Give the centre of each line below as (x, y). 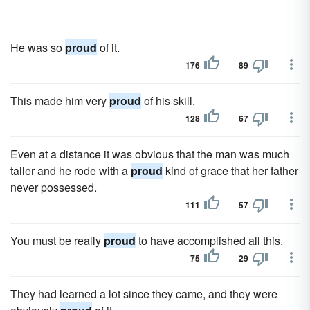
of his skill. (168, 101)
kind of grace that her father (230, 171)
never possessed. (54, 187)
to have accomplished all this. (209, 240)
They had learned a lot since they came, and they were (144, 294)
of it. (108, 47)
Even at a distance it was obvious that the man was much (150, 154)
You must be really (57, 240)
